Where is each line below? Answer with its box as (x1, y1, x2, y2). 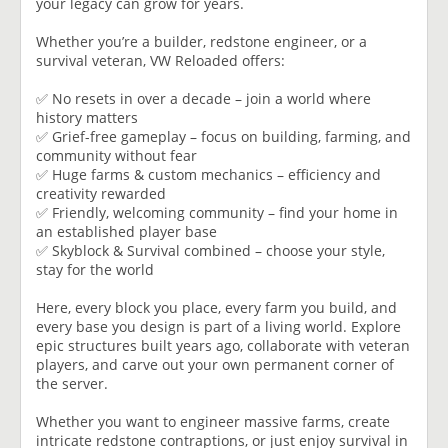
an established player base (36, 221, 217, 241)
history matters (36, 107, 138, 127)
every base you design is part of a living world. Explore (36, 316, 401, 336)
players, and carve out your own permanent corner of (36, 354, 394, 374)
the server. (36, 373, 108, 393)
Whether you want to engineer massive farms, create (36, 411, 390, 431)
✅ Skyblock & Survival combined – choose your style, (36, 240, 385, 260)
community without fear (36, 145, 197, 165)
